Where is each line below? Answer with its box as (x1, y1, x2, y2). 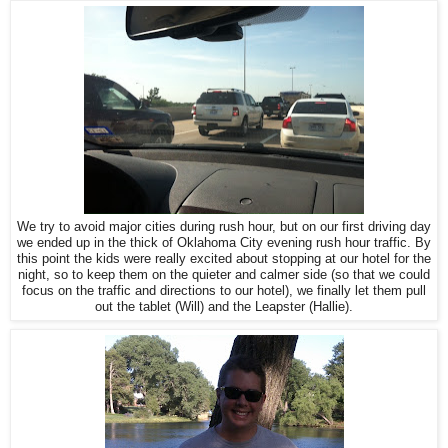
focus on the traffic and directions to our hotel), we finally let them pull (22, 283, 426, 299)
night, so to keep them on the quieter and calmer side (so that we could (18, 267, 430, 283)
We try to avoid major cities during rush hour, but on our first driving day (17, 219, 431, 235)
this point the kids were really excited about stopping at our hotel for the (17, 251, 431, 267)
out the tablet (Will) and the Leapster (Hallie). (95, 299, 353, 315)
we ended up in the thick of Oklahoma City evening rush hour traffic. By (17, 235, 431, 251)
